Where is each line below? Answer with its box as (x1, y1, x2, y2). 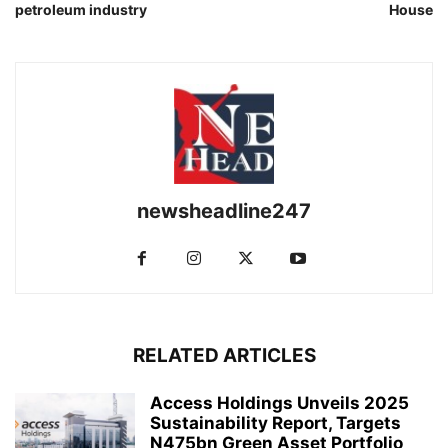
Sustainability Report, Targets (150, 413, 401, 434)
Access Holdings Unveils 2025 (150, 393, 409, 414)
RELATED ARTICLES (132, 344, 316, 368)
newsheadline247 (137, 199, 311, 224)
